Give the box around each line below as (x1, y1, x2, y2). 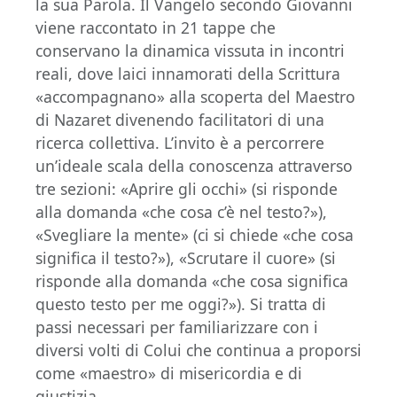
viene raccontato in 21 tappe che (35, 17, 276, 38)
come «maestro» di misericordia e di (35, 362, 302, 384)
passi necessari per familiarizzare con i (35, 316, 318, 338)
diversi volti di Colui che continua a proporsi (35, 339, 362, 361)
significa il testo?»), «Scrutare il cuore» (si (35, 247, 336, 269)
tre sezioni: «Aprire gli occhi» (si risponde (35, 178, 338, 199)
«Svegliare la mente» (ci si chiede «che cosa (35, 224, 354, 245)
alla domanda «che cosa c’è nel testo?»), (35, 201, 327, 222)
